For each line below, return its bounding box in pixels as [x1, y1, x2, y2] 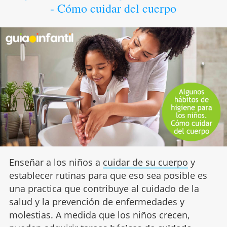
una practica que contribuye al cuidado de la [9, 182, 199, 195]
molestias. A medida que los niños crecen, [9, 208, 190, 221]
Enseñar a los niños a [9, 156, 103, 168]
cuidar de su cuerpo [102, 156, 188, 168]
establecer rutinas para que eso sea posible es [9, 169, 207, 181]
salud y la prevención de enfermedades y [9, 195, 184, 208]
